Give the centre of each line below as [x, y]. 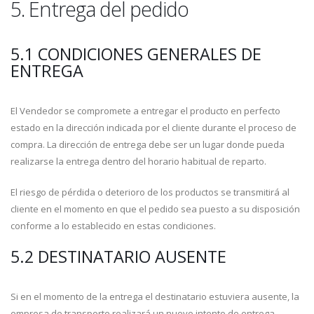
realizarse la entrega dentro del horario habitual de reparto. [138, 161]
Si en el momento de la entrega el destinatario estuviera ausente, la [155, 296]
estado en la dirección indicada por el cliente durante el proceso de [153, 128]
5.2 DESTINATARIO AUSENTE [118, 257]
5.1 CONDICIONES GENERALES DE [136, 54]
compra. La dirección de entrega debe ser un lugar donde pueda [148, 144]
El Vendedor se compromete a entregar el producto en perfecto [145, 111]
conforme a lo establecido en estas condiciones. [113, 226]
